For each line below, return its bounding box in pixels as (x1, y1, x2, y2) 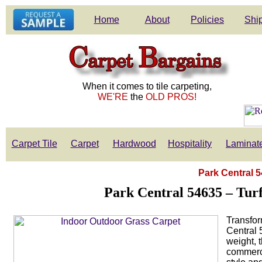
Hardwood (112, 139, 156, 149)
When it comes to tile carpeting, (82, 81, 212, 91)
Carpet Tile (11, 139, 57, 149)
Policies (191, 15, 224, 25)
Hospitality (168, 139, 212, 149)
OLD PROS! (145, 92, 196, 102)
